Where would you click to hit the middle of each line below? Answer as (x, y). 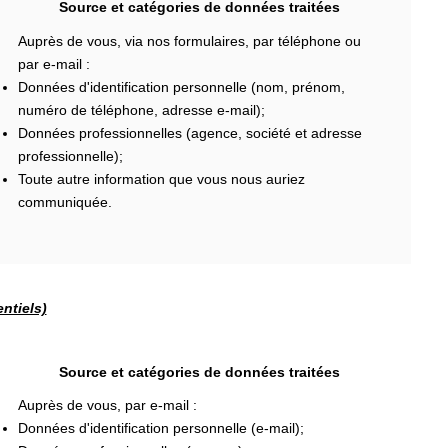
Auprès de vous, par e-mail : (107, 405)
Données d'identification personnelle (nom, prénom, (181, 86)
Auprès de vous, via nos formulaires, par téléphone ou (189, 40)
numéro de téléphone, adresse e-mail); (141, 109)
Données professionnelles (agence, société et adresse (189, 132)
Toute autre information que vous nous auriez (161, 178)
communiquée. (64, 201)
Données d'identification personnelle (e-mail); (160, 428)
